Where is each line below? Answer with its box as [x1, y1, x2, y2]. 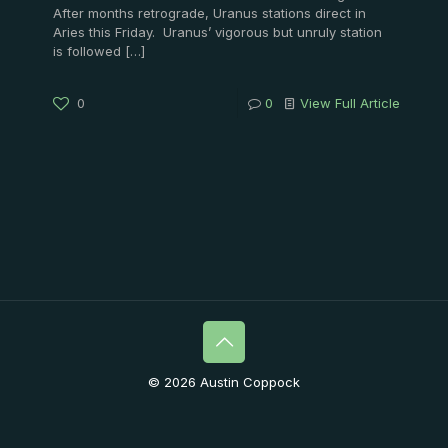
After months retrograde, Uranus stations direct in [53, 5, 366, 21]
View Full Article [300, 95, 400, 111]
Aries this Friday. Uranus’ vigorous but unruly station [53, 24, 382, 40]
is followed [53, 43, 121, 59]
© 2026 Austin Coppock [148, 374, 300, 390]
